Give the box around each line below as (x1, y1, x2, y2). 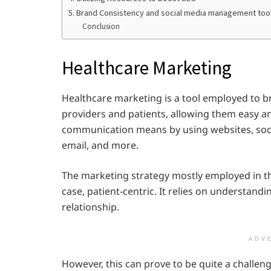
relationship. (62, 200, 122, 214)
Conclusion (82, 21, 120, 31)
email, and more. (62, 138, 141, 152)
